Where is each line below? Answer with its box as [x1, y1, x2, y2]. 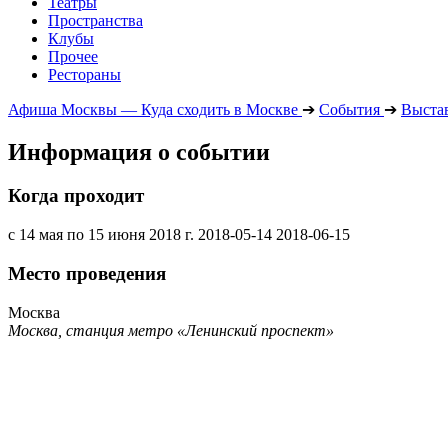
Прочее [48, 47, 98, 65]
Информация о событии [8, 138, 270, 165]
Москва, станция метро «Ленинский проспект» [8, 321, 334, 339]
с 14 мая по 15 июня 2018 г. [8, 226, 194, 244]
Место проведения [8, 262, 166, 284]
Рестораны [48, 65, 121, 83]
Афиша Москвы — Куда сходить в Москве [8, 100, 298, 118]
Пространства [48, 11, 143, 29]
